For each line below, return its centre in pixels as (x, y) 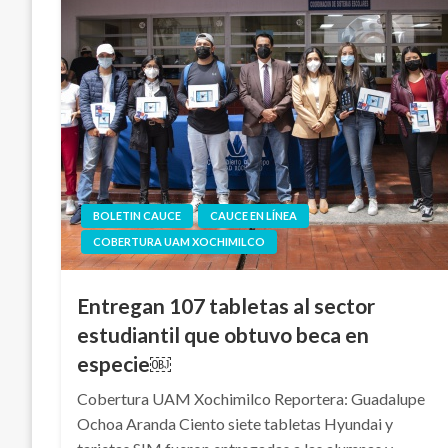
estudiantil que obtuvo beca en (223, 334)
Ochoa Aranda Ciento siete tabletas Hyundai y (235, 423)
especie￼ (124, 363)
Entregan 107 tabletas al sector (226, 305)
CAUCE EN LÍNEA (254, 215)
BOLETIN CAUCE (137, 215)
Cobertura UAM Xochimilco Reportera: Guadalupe (251, 398)
